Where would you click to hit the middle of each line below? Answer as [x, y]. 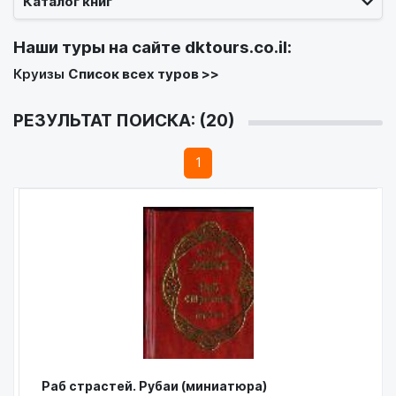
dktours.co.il [236, 47]
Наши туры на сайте [99, 47]
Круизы [39, 74]
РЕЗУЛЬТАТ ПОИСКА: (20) [124, 121]
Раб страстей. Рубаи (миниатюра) [154, 385]
